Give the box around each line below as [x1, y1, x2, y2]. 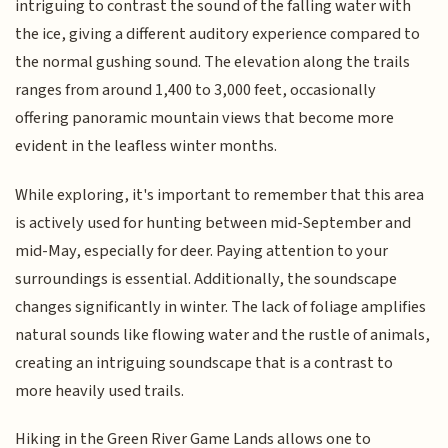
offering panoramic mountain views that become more [15, 106, 395, 131]
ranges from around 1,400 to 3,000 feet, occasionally [15, 78, 377, 103]
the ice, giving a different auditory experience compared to [15, 22, 421, 47]
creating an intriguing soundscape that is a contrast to [15, 350, 394, 375]
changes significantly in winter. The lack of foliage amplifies [15, 294, 427, 319]
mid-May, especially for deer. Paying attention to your [15, 238, 389, 263]
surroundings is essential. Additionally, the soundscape [15, 266, 398, 291]
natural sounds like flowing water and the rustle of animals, [15, 322, 431, 347]
